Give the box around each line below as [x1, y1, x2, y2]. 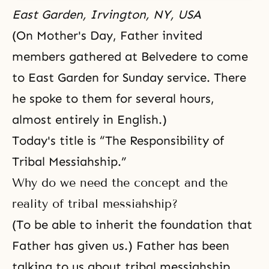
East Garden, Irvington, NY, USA [12, 7, 201, 22]
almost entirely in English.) [12, 112, 167, 127]
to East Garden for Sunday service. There [12, 70, 246, 85]
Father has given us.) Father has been [12, 238, 229, 253]
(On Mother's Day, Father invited [12, 28, 202, 43]
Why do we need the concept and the [12, 175, 228, 190]
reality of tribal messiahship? [12, 196, 178, 211]
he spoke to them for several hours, [12, 91, 214, 106]
